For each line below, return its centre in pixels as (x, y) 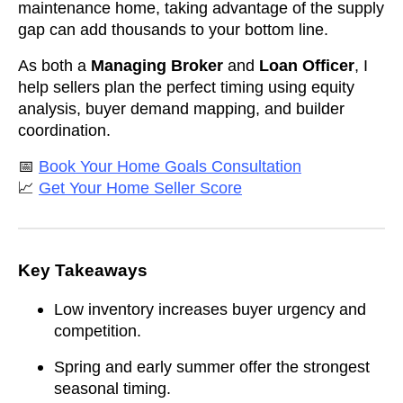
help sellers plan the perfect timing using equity (186, 88)
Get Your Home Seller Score (140, 188)
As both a (54, 66)
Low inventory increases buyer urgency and (210, 310)
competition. (98, 331)
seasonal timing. (112, 389)
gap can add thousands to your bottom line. (173, 30)
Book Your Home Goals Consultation (170, 167)
